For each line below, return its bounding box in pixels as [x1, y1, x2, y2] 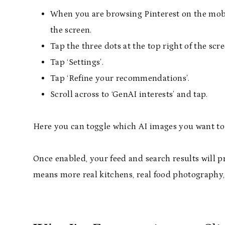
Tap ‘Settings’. [50, 57, 104, 67]
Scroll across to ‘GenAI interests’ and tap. [50, 89, 208, 99]
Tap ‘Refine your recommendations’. [50, 73, 190, 83]
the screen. [50, 25, 92, 35]
